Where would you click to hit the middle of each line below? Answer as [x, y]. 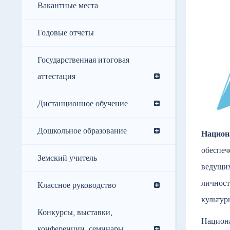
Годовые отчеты [66, 33]
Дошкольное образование [82, 131]
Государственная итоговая [83, 60]
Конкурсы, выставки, [75, 213]
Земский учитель [67, 158]
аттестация [56, 77]
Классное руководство [77, 186]
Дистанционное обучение [83, 104]
